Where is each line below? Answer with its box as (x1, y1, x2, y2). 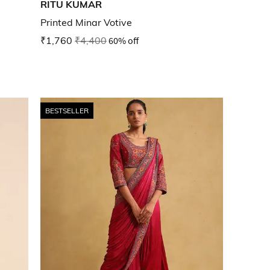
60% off (108, 34, 139, 47)
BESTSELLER (45, 105, 89, 115)
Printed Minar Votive (40, 16, 132, 29)
